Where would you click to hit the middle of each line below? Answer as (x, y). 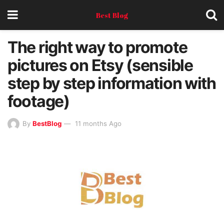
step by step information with (112, 83)
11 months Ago (97, 123)
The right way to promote (97, 47)
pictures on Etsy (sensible (100, 65)
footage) (38, 101)
